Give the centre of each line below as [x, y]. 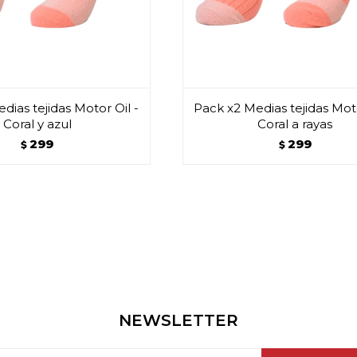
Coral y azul [37, 124]
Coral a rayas [295, 124]
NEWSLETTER [178, 320]
